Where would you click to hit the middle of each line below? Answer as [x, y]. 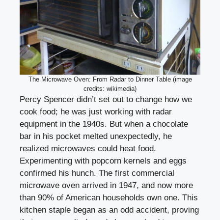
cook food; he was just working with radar [96, 111]
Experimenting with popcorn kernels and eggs [103, 161]
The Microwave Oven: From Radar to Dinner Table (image [110, 79]
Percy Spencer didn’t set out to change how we [106, 99]
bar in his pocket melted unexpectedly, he [96, 136]
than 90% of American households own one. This [109, 197]
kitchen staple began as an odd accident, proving [109, 210]
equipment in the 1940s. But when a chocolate [104, 124]
